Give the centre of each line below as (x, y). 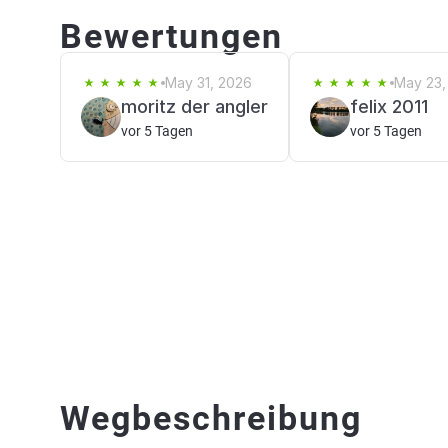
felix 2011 (389, 106)
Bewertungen (171, 36)
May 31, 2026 (208, 82)
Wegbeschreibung (211, 418)
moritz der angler (194, 106)
